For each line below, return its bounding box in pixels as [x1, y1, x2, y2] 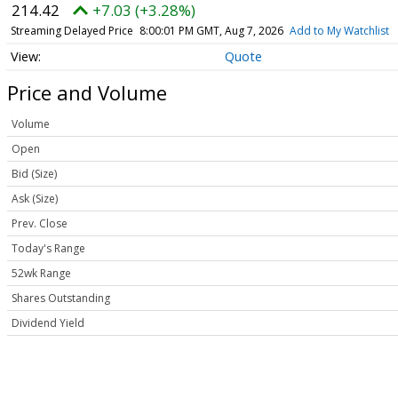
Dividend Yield [12, 315, 84, 331]
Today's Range [12, 241, 85, 257]
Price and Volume [7, 79, 167, 107]
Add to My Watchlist [289, 22, 389, 38]
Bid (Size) [12, 166, 57, 182]
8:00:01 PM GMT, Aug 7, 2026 [139, 22, 283, 38]
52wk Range [12, 266, 71, 282]
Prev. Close [12, 216, 68, 232]
